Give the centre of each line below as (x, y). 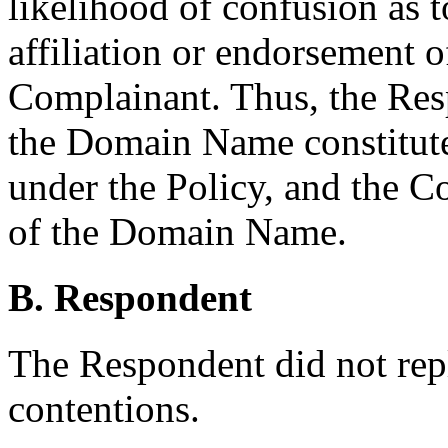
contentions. (104, 409)
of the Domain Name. (177, 231)
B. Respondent (130, 298)
